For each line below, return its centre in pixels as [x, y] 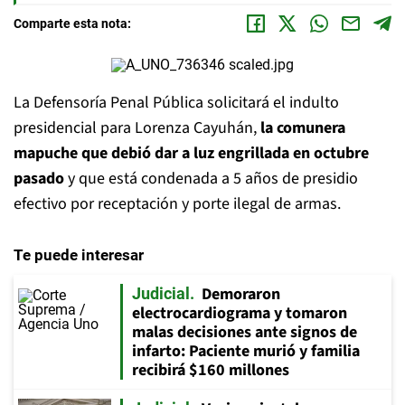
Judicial [161, 293]
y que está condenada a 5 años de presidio [211, 179]
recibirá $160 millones [211, 370]
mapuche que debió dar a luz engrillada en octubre [191, 153]
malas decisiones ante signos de [245, 332]
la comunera [301, 128]
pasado [39, 179]
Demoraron [241, 294]
